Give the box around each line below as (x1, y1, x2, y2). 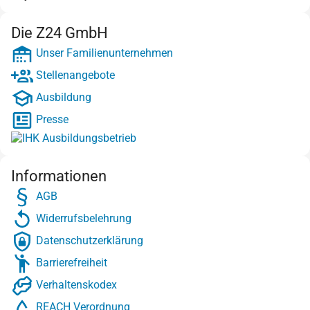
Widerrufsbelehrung (33, 212, 131, 226)
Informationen (11, 167, 107, 185)
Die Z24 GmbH (11, 24, 108, 42)
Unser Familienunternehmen (33, 46, 173, 60)
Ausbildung (33, 91, 91, 104)
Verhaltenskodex (33, 278, 117, 292)
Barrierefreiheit (33, 256, 107, 270)
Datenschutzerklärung (33, 234, 143, 248)
